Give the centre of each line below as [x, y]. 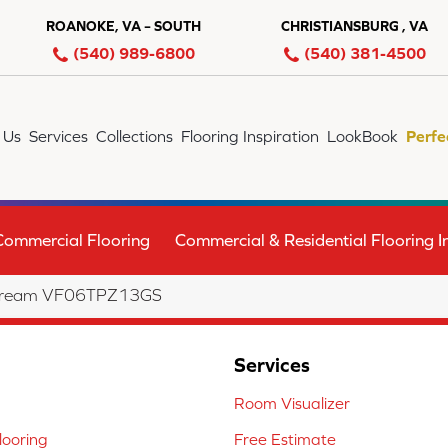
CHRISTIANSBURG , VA [354, 26]
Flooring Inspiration [250, 136]
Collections [135, 136]
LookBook [363, 136]
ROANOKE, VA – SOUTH [123, 26]
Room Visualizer [292, 403]
